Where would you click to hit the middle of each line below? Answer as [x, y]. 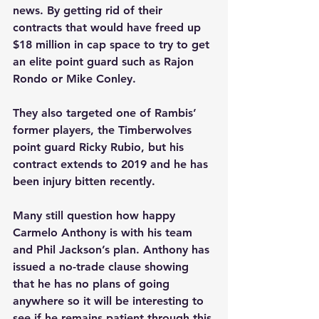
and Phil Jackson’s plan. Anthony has [113, 250]
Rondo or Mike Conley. [76, 79]
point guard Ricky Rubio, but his [100, 147]
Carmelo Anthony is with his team [104, 233]
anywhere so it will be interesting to [110, 301]
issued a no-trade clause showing [103, 267]
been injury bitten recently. [88, 182]
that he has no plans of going [93, 284]
